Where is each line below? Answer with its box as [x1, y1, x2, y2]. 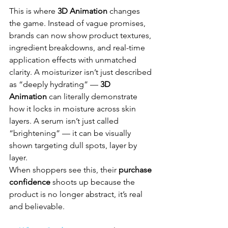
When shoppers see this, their [9, 164, 119, 175]
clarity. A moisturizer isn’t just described [9, 67, 154, 77]
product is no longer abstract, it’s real [9, 189, 145, 199]
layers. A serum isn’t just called [9, 116, 121, 126]
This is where [9, 6, 58, 16]
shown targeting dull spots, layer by [9, 140, 139, 150]
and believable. [9, 201, 65, 211]
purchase [119, 164, 154, 175]
